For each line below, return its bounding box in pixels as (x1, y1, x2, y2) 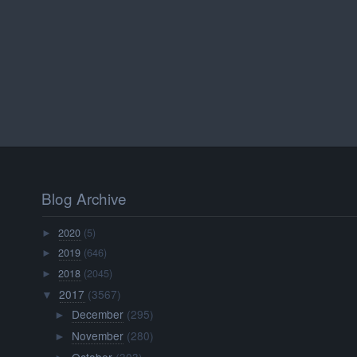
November (71, 327, 124, 343)
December (71, 305, 124, 322)
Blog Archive (41, 187, 127, 209)
